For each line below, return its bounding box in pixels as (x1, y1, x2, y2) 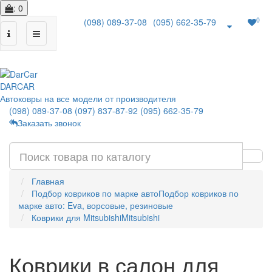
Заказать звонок (18, 117, 81, 129)
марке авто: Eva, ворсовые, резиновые (18, 199, 173, 211)
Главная (32, 175, 64, 187)
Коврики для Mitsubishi (32, 211, 121, 223)
